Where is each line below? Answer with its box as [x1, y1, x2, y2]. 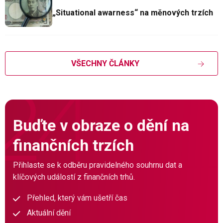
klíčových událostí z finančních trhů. [13, 172, 135, 182]
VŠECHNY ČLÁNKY [71, 58, 139, 68]
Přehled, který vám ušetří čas [27, 193, 127, 203]
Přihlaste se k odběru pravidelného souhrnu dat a [13, 160, 182, 170]
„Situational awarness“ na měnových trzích [52, 7, 213, 17]
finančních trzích [13, 135, 134, 155]
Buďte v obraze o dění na [13, 115, 189, 135]
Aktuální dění [27, 208, 71, 218]
